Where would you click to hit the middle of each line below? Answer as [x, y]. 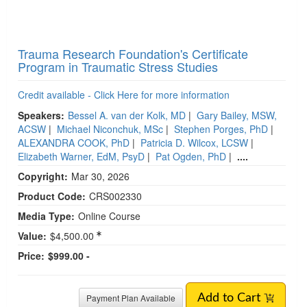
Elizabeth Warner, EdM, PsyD [81, 156]
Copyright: [43, 176]
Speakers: [41, 115]
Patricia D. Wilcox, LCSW [194, 143]
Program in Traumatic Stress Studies [118, 66]
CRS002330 [115, 196]
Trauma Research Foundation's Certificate [133, 53]
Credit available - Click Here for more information [124, 95]
